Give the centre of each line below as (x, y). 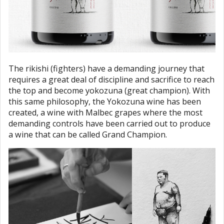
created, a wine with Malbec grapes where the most (105, 113)
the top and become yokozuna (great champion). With (109, 91)
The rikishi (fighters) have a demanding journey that (106, 69)
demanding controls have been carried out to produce (109, 124)
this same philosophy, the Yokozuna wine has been (105, 102)
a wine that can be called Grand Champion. (88, 135)
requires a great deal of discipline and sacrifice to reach (111, 80)
